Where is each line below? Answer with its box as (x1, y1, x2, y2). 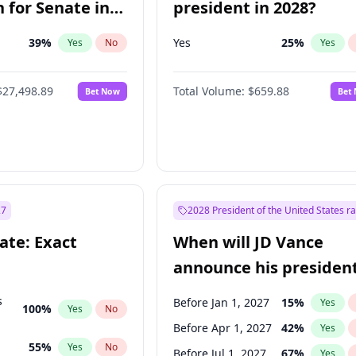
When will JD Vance (173, 231, 324, 253)
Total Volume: (173, 83, 246, 99)
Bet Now (85, 85, 121, 97)
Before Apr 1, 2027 (173, 320, 273, 335)
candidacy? (173, 282, 261, 304)
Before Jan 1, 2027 (173, 295, 270, 310)
